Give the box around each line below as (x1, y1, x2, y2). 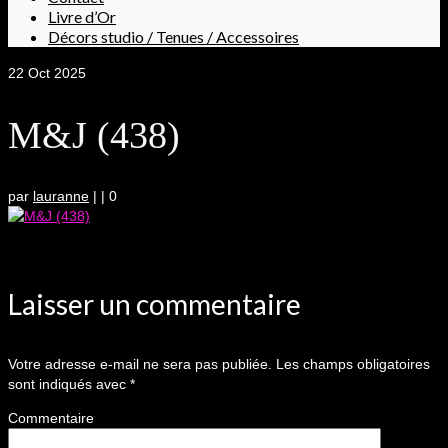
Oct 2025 (24, 65, 86, 81)
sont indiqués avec (8, 376, 130, 393)
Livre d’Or (48, 7, 116, 26)
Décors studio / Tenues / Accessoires (48, 27, 299, 46)
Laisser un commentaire (8, 287, 301, 322)
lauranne (33, 188, 89, 205)
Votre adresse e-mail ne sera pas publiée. (8, 356, 272, 373)
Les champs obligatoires (272, 356, 430, 373)
